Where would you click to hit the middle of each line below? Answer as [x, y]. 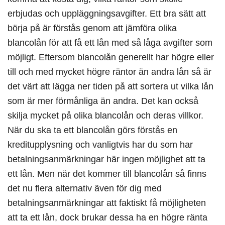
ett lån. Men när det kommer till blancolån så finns [107, 174]
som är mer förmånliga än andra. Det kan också [103, 101]
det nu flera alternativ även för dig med [85, 188]
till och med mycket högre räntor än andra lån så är [109, 72]
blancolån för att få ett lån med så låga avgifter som [110, 43]
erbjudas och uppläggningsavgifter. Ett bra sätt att [107, 14]
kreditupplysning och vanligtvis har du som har [100, 145]
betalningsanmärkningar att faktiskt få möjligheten [107, 203]
